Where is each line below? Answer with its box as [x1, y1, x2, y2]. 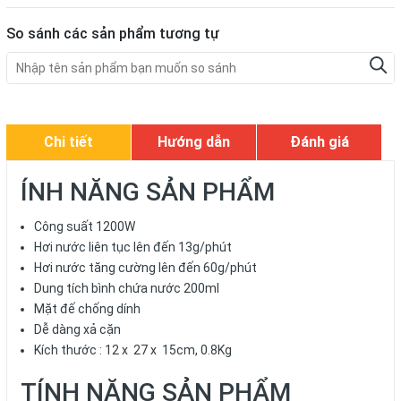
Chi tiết [44, 133, 93, 150]
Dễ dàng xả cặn [34, 322, 124, 337]
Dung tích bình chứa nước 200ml [34, 281, 219, 295]
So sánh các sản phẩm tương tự [6, 25, 219, 42]
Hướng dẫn [158, 133, 230, 150]
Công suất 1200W [34, 219, 135, 234]
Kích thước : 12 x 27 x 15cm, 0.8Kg [34, 343, 232, 357]
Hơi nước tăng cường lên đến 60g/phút [34, 260, 257, 275]
